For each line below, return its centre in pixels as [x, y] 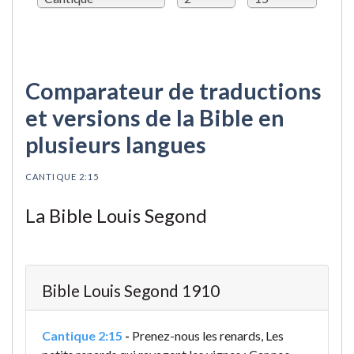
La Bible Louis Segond [116, 216]
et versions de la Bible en [155, 118]
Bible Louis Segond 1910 [131, 291]
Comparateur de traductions [173, 91]
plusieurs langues [116, 145]
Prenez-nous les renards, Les [208, 336]
